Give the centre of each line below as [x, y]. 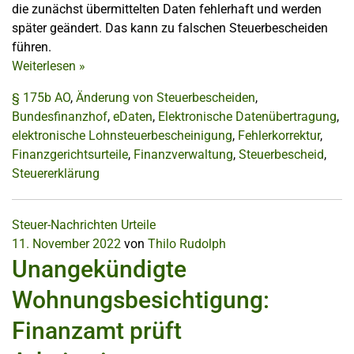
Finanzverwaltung [183, 154]
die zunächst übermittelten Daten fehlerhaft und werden [167, 9]
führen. [32, 47]
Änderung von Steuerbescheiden [166, 98]
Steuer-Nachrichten [65, 225]
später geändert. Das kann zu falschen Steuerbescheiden [170, 28]
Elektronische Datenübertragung [247, 117]
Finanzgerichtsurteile [70, 154]
